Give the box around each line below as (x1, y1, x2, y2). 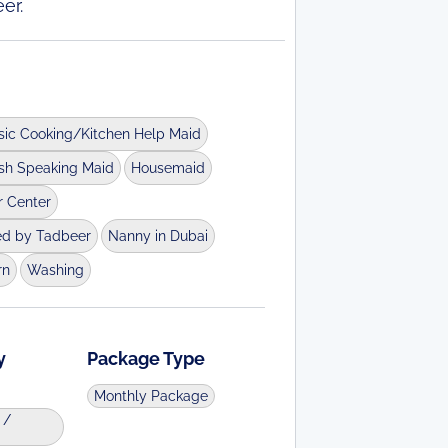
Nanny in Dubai (107, 228, 208, 244)
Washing (26, 262, 84, 278)
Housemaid (130, 160, 205, 176)
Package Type (87, 348, 206, 369)
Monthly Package (94, 388, 209, 404)
